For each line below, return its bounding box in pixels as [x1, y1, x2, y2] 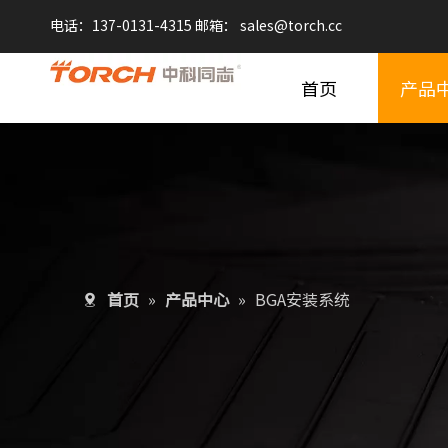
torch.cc [288, 15, 342, 35]
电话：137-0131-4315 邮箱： [50, 15, 240, 35]
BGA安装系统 [255, 287, 350, 311]
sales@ [240, 15, 288, 35]
